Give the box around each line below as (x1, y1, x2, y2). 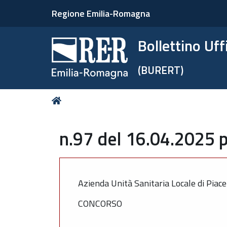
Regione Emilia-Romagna (52, 7, 150, 20)
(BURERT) (138, 62, 184, 78)
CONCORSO (78, 197, 122, 210)
